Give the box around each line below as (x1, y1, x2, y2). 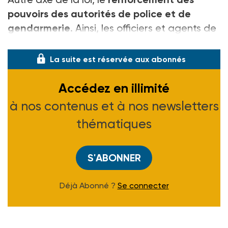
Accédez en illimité (59, 80, 169, 96)
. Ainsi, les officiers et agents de (70, 21, 216, 34)
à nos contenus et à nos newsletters (9, 98, 219, 113)
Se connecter (117, 180, 169, 190)
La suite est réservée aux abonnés (50, 54, 186, 64)
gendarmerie (8, 21, 70, 34)
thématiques (76, 116, 152, 131)
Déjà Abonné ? (59, 180, 118, 190)
